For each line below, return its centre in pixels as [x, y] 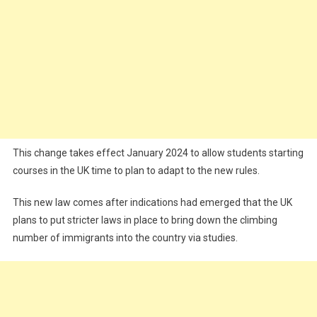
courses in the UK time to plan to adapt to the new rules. [136, 171]
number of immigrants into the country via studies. [125, 238]
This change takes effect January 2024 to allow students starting [158, 153]
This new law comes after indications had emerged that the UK [152, 202]
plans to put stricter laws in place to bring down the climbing [145, 220]
